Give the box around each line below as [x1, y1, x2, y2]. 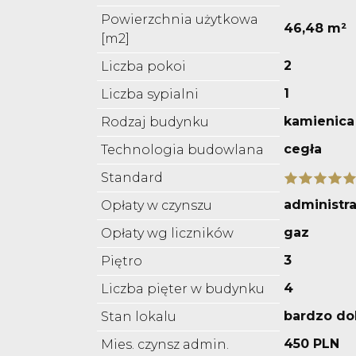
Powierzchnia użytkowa [101, 12, 258, 28]
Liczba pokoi [101, 59, 186, 75]
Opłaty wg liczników [101, 226, 234, 242]
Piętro [101, 253, 142, 269]
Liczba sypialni [101, 87, 199, 103]
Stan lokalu [101, 309, 176, 325]
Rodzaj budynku [101, 114, 209, 130]
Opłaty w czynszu [101, 198, 212, 214]
